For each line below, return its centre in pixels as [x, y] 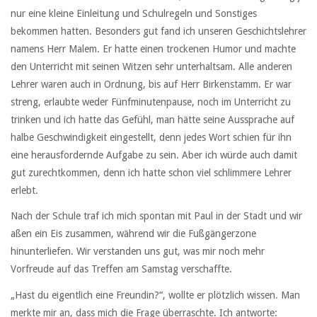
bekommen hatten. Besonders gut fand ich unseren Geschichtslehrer [158, 31]
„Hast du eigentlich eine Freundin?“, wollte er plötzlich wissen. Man [155, 295]
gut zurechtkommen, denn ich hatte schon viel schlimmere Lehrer [151, 173]
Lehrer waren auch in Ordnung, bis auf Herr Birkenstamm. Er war [151, 85]
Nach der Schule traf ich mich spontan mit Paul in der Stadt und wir [156, 216]
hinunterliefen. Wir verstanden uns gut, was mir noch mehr [138, 252]
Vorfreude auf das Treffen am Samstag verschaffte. [121, 269]
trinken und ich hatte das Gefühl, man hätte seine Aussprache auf [152, 120]
